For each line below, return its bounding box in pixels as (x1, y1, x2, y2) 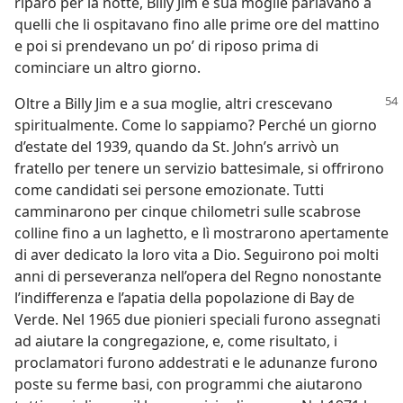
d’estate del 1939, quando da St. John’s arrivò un (14, 137, 339, 157)
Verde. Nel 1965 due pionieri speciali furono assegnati (14, 309, 381, 329)
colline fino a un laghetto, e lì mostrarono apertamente (14, 223, 389, 243)
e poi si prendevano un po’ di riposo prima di (14, 36, 318, 56)
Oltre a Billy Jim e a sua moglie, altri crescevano (14, 94, 333, 113)
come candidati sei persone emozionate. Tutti (14, 180, 324, 200)
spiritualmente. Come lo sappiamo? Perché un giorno (14, 115, 377, 135)
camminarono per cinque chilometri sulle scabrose (14, 201, 361, 221)
